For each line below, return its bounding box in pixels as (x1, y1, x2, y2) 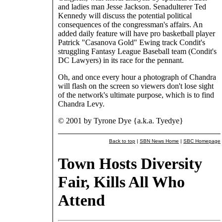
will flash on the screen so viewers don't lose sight (58, 82, 214, 91)
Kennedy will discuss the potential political (58, 11, 192, 20)
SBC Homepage (183, 138, 221, 144)
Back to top (109, 138, 135, 144)
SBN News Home (140, 138, 179, 144)
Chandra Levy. (58, 100, 105, 109)
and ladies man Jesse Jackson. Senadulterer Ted (58, 2, 206, 11)
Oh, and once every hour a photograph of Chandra (58, 73, 216, 82)
